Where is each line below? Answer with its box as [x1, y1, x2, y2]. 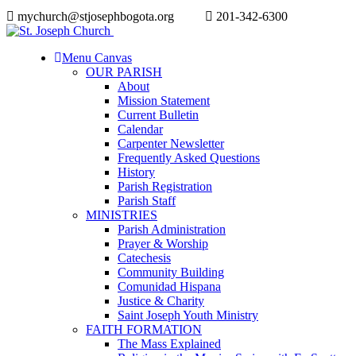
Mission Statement [118, 94, 210, 107]
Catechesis [118, 251, 171, 265]
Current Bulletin [118, 108, 199, 122]
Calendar [118, 122, 163, 136]
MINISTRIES [86, 208, 157, 222]
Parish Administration [118, 222, 226, 236]
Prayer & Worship [118, 237, 208, 250]
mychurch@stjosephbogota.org [14, 10, 174, 23]
